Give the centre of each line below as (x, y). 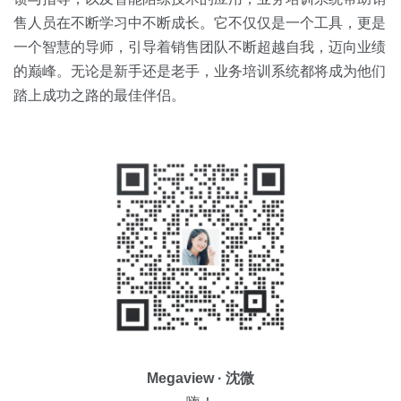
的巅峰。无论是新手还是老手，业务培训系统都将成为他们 (200, 71)
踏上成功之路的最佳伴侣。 (99, 95)
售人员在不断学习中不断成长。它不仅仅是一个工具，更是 (200, 23)
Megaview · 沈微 (200, 378)
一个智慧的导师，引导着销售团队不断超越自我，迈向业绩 (200, 47)
